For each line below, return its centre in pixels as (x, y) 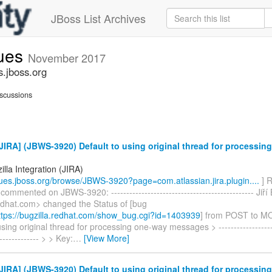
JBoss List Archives (98, 18)
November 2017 (67, 58)
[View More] (107, 238)
